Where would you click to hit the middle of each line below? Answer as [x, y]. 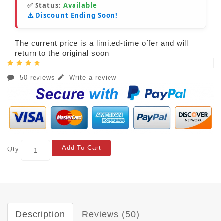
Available [80, 6]
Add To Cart [81, 148]
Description [40, 214]
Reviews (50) [111, 214]
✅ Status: [45, 6]
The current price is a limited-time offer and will [102, 43]
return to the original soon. [63, 53]
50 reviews [37, 78]
